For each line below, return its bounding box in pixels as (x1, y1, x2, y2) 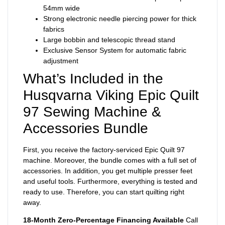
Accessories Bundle (23, 121, 148, 137)
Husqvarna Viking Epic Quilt (23, 87, 199, 103)
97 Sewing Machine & (23, 104, 161, 120)
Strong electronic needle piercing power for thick (43, 15, 196, 23)
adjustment (43, 57, 78, 65)
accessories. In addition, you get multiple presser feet (23, 167, 192, 175)
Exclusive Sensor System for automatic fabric (43, 46, 186, 55)
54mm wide (43, 4, 80, 13)
